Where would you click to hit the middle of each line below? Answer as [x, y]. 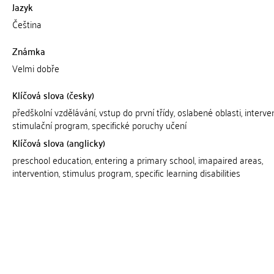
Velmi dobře [35, 68]
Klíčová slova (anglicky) [58, 143]
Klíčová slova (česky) [53, 95]
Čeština [27, 24]
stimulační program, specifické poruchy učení [99, 125]
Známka [28, 51]
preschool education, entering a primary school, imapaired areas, [137, 160]
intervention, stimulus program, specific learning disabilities [126, 172]
